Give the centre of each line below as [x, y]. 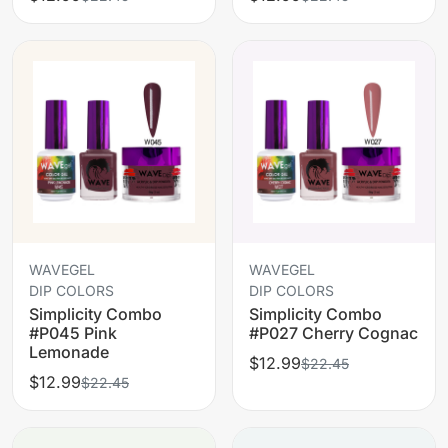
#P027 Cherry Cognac [333, 332]
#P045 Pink [73, 332]
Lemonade [69, 351]
